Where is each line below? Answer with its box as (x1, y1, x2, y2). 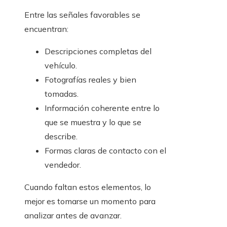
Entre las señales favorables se (24, 10, 140, 20)
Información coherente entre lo (45, 103, 160, 113)
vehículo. (45, 60, 77, 71)
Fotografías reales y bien (45, 74, 136, 85)
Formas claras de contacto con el (45, 145, 166, 156)
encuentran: (24, 24, 68, 34)
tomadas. (45, 89, 79, 99)
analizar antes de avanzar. (24, 210, 122, 221)
